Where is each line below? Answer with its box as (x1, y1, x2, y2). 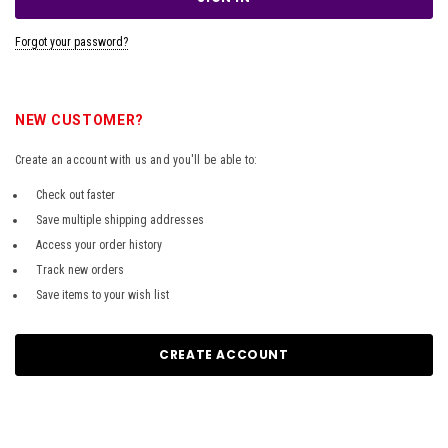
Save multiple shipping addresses (36, 212, 204, 227)
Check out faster (36, 187, 115, 202)
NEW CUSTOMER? (15, 111, 145, 128)
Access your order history (36, 237, 162, 252)
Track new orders (36, 262, 124, 277)
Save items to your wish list (36, 287, 169, 302)
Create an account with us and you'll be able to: (15, 152, 258, 167)
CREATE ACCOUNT (159, 345, 289, 363)
